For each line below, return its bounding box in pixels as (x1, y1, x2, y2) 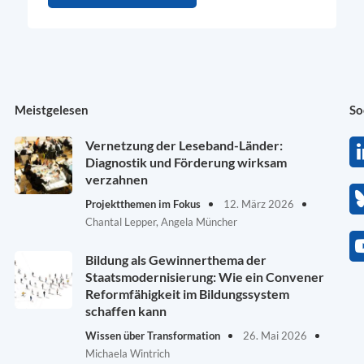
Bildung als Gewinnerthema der (84, 252, 266, 268)
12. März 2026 (220, 197, 294, 211)
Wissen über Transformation (84, 329, 220, 343)
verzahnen (84, 171, 148, 188)
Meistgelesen (14, 102, 89, 118)
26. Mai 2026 (240, 329, 307, 343)
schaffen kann (84, 303, 167, 319)
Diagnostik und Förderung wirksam (84, 154, 287, 171)
